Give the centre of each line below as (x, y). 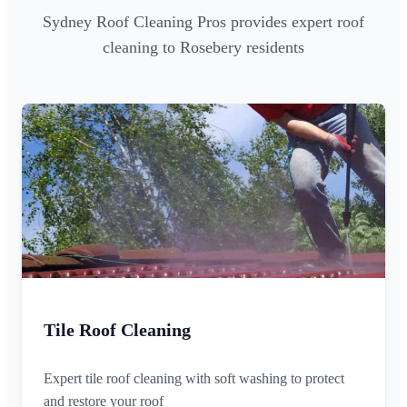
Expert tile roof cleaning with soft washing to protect (194, 379)
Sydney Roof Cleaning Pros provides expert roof (203, 22)
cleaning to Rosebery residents (203, 48)
